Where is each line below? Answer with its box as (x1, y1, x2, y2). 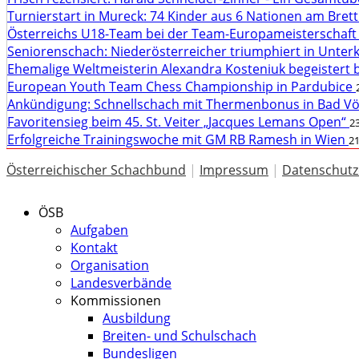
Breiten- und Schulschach (103, 327, 256, 345)
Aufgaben (71, 221, 128, 239)
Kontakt (71, 239, 118, 256)
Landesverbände (71, 274, 171, 292)
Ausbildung (103, 309, 171, 327)
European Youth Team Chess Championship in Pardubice (7, 78, 356, 95)
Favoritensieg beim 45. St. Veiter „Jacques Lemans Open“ (7, 113, 349, 131)
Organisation (71, 256, 149, 274)
